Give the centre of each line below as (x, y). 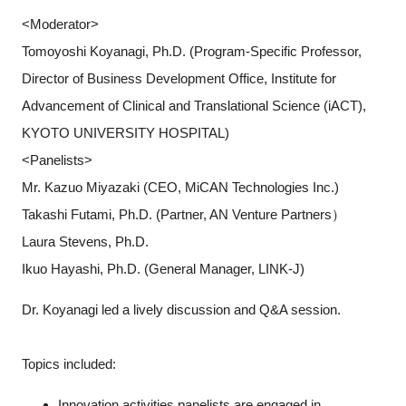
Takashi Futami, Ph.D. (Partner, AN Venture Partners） (183, 214)
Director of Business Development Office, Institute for (179, 78)
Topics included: (68, 363)
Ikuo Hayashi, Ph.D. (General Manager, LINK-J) (163, 268)
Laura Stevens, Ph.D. (85, 241)
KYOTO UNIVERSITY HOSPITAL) (125, 132)
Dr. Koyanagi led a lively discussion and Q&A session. (181, 309)
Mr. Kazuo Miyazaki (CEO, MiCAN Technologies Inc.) (180, 187)
